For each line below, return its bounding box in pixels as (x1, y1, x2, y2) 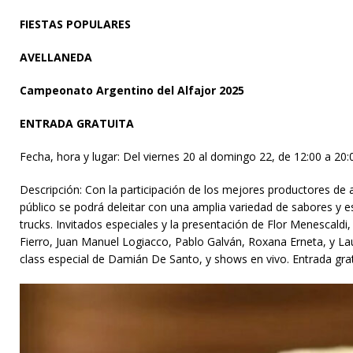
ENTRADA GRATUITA (20, 115, 134, 131)
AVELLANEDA (20, 49, 92, 65)
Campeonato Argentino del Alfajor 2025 (20, 82, 244, 98)
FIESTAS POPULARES (20, 16, 131, 32)
